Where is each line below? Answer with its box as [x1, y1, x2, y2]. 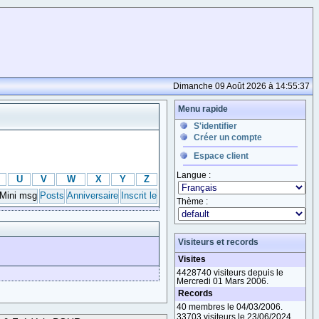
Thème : [177, 197, 208, 206]
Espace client [194, 151, 249, 161]
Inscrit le [121, 190, 157, 201]
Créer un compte [194, 132, 262, 142]
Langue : [177, 170, 211, 179]
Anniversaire [67, 190, 118, 201]
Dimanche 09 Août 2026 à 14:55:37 [173, 82, 310, 90]
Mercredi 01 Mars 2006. [177, 276, 268, 286]
